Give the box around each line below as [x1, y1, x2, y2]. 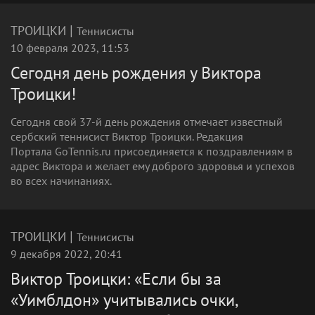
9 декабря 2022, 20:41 [11, 247, 122, 261]
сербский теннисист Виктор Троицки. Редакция [11, 129, 243, 143]
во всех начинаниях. [11, 174, 112, 188]
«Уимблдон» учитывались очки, [11, 289, 238, 311]
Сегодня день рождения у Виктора [11, 62, 262, 84]
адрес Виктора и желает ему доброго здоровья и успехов [11, 159, 295, 173]
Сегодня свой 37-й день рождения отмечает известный [11, 115, 283, 129]
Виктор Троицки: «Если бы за [11, 268, 221, 290]
